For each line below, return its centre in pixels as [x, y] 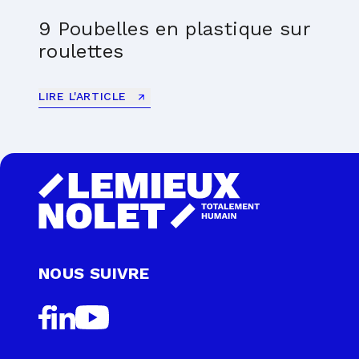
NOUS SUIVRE [94, 273]
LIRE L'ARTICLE [85, 96]
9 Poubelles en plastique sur [175, 28]
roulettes [81, 51]
